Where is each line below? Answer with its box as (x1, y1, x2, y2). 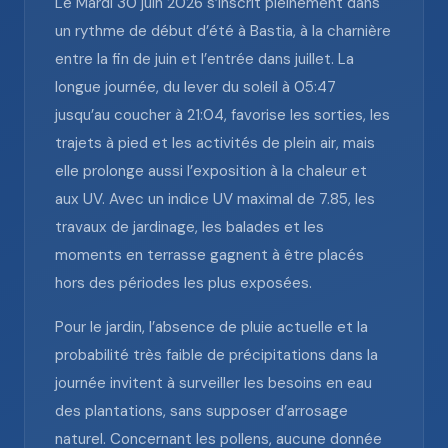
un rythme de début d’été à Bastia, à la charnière (55, 21, 391, 41)
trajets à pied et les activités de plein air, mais (55, 133, 375, 153)
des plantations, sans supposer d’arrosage (55, 401, 348, 421)
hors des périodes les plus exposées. (55, 273, 312, 293)
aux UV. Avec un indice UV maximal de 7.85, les (55, 189, 375, 209)
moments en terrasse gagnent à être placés (55, 245, 364, 265)
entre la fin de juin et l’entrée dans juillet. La (55, 49, 354, 69)
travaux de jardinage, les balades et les (55, 217, 324, 237)
